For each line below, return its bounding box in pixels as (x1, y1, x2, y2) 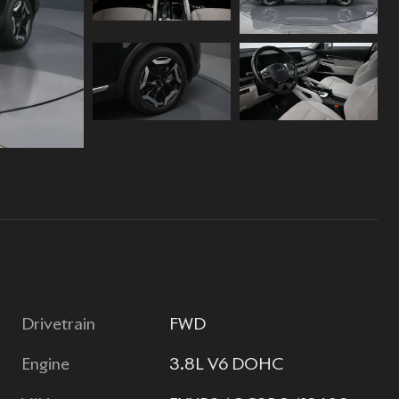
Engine (21, 357, 69, 374)
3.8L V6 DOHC (169, 357, 284, 374)
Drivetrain (21, 317, 95, 334)
